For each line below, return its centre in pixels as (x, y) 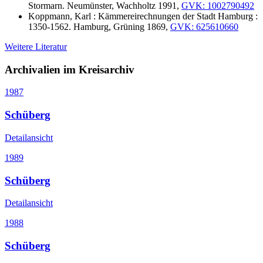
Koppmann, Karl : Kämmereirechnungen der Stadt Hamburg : (143, 16)
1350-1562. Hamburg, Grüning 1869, (99, 27)
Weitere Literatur (36, 47)
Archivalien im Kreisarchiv (70, 69)
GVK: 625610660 (204, 27)
